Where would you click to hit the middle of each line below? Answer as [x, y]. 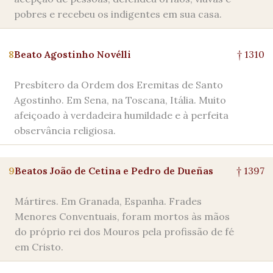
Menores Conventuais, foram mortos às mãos [122, 216]
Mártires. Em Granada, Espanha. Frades [108, 201]
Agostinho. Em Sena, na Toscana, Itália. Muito [120, 100]
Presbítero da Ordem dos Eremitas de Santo [119, 85]
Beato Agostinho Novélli [73, 54]
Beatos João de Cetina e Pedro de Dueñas [114, 171]
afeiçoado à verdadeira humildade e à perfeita [121, 115]
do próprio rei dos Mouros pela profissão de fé [124, 232]
